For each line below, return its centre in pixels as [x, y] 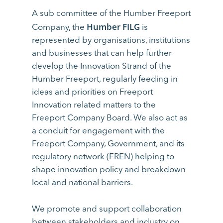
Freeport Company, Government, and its [109, 144]
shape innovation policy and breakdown [109, 170]
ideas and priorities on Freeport [93, 92]
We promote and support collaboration [107, 209]
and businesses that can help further [102, 53]
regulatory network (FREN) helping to [103, 157]
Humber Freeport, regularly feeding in [105, 79]
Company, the [59, 27]
